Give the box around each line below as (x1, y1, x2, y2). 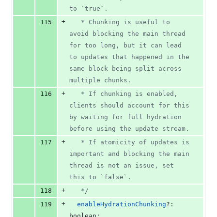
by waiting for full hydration (69, 113, 182, 121)
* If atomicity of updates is (69, 139, 81, 146)
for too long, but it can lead (69, 42, 182, 49)
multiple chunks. (69, 77, 131, 84)
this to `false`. (69, 173, 131, 181)
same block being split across (69, 65, 182, 73)
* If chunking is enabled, (69, 90, 81, 98)
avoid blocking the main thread (69, 30, 186, 38)
